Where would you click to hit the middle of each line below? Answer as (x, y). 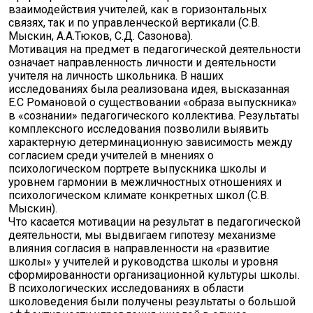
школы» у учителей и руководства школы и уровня (143, 262)
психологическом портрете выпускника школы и (137, 169)
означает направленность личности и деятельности (142, 63)
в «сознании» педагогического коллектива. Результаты (154, 116)
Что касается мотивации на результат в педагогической (154, 222)
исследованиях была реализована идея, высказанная (149, 89)
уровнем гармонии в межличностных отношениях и (145, 182)
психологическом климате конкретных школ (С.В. (139, 195)
